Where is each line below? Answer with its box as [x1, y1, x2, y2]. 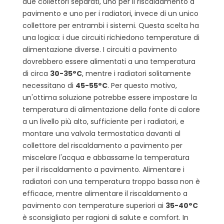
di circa [22, 68, 50, 79]
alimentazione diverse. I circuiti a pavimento [22, 44, 177, 55]
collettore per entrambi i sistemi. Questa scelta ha [22, 20, 199, 31]
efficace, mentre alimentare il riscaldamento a [22, 188, 187, 199]
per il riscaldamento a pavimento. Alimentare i [22, 164, 184, 175]
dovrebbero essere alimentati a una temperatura [22, 56, 195, 67]
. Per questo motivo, [107, 80, 177, 91]
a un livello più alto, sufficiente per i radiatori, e [22, 116, 184, 127]
